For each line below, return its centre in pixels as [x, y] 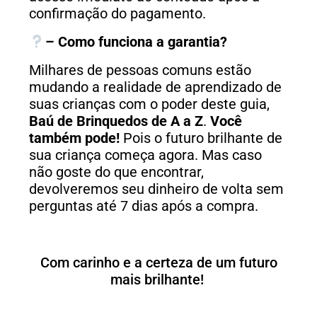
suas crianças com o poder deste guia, [149, 104]
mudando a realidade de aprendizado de [155, 87]
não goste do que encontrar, [116, 172]
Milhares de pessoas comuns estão [140, 70]
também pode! [76, 138]
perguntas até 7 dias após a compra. [144, 206]
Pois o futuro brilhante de [203, 138]
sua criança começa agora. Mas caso [145, 155]
